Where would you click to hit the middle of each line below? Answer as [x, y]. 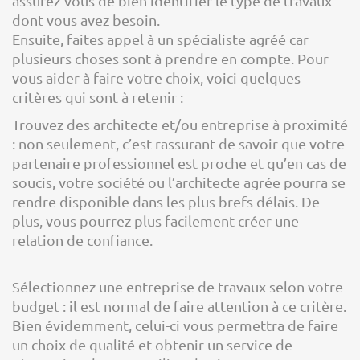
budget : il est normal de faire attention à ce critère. [179, 306]
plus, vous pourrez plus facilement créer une [155, 221]
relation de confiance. [82, 240]
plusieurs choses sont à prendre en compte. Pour [170, 58]
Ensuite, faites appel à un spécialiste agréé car [160, 39]
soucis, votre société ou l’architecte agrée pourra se [179, 182]
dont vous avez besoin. [86, 20]
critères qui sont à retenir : [98, 97]
